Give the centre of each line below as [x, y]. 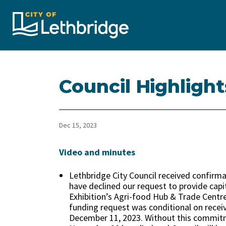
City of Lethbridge [167, 18]
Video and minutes [97, 152]
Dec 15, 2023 [78, 125]
